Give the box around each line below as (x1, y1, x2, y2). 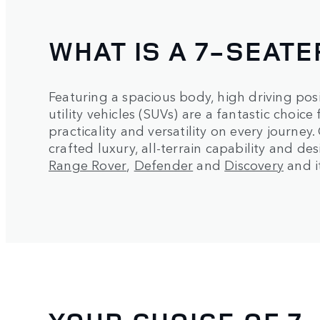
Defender (134, 154, 194, 174)
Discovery (224, 154, 284, 174)
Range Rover (49, 154, 127, 174)
